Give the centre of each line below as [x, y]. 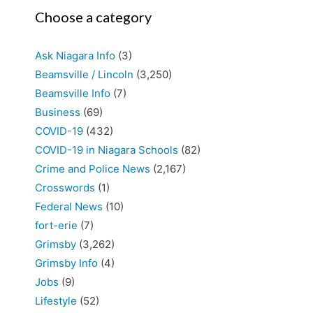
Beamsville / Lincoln [84, 74]
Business [58, 112]
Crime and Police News [93, 168]
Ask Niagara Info [75, 55]
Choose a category [93, 16]
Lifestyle [56, 300]
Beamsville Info [73, 93]
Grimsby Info [66, 263]
